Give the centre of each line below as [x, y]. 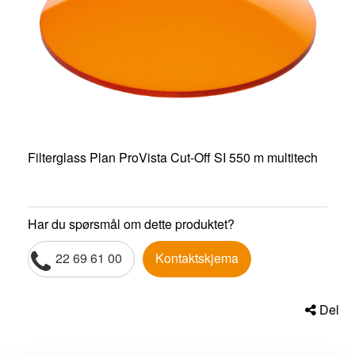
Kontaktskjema [197, 258]
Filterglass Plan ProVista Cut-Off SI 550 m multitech [173, 158]
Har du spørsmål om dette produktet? [131, 224]
